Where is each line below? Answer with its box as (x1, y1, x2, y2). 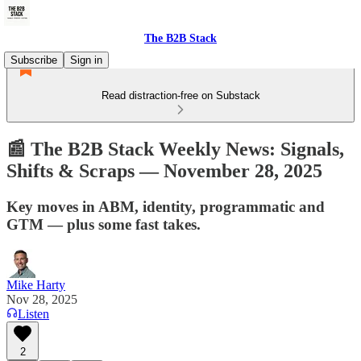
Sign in (70, 54, 102, 66)
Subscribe (10, 54, 57, 66)
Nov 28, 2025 (6, 292, 77, 306)
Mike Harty (6, 277, 65, 292)
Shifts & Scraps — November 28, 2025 (6, 160, 322, 181)
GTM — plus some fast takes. (6, 215, 201, 233)
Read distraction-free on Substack (101, 89, 260, 102)
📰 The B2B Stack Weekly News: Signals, (6, 138, 344, 160)
